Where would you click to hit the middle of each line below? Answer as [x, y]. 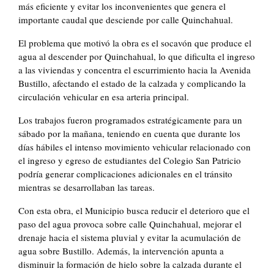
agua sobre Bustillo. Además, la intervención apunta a [121, 251]
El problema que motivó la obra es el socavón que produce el [135, 43]
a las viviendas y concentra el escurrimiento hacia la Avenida [135, 70]
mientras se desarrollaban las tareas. [87, 187]
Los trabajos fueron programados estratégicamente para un [130, 120]
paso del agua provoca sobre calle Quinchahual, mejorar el [130, 224]
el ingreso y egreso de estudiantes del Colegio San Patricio [130, 161]
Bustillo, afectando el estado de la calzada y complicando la [132, 83]
